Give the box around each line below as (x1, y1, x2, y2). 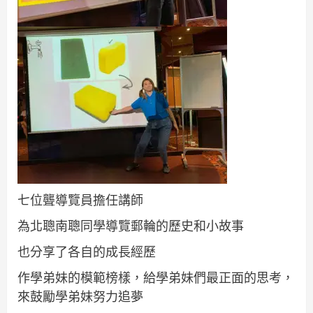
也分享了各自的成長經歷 (17, 244, 156, 260)
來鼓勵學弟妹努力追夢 (17, 289, 143, 305)
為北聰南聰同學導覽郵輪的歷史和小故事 (17, 218, 244, 234)
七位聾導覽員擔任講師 (17, 192, 143, 208)
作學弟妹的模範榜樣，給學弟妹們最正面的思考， (17, 270, 294, 286)
